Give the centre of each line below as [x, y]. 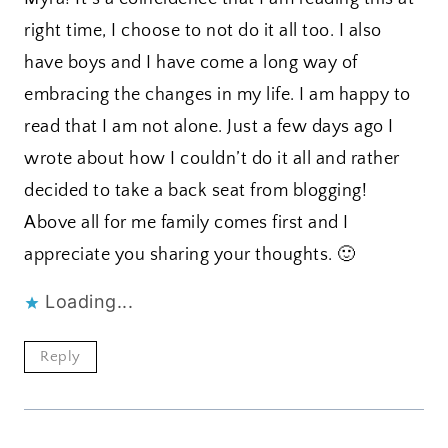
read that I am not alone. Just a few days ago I [209, 127]
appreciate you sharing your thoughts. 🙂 [190, 255]
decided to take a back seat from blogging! [195, 191]
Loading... [89, 302]
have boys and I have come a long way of [191, 63]
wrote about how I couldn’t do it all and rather [212, 159]
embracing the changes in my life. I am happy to [217, 95]
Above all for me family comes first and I [186, 223]
